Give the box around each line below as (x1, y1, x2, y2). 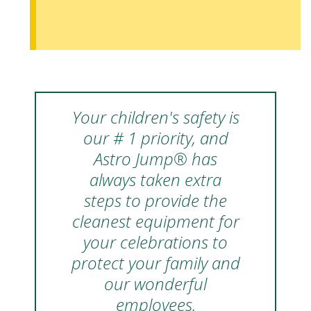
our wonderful (104, 271, 207, 295)
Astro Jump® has (94, 146, 217, 170)
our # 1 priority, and (83, 126, 228, 149)
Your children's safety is (72, 105, 239, 128)
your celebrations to (83, 230, 228, 253)
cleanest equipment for (72, 209, 239, 233)
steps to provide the (84, 188, 227, 212)
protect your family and (71, 251, 240, 274)
